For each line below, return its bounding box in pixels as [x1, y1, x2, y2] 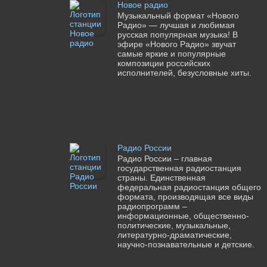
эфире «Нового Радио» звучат [117, 39, 236, 49]
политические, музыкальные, [117, 221, 231, 231]
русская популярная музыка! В [117, 30, 238, 40]
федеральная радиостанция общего [117, 182, 261, 193]
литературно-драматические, [117, 230, 232, 240]
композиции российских [117, 58, 210, 69]
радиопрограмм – [117, 201, 187, 212]
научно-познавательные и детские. [117, 240, 254, 250]
